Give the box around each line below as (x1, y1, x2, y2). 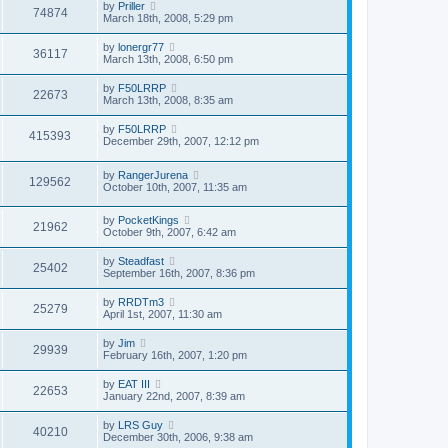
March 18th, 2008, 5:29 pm (103, 12, 233, 25)
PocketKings (118, 214, 179, 227)
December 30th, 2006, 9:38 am (103, 431, 253, 444)
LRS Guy (118, 419, 163, 432)
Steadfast (118, 255, 164, 268)
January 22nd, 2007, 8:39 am (103, 390, 245, 403)
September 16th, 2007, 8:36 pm (103, 267, 255, 280)
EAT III (118, 378, 150, 391)
